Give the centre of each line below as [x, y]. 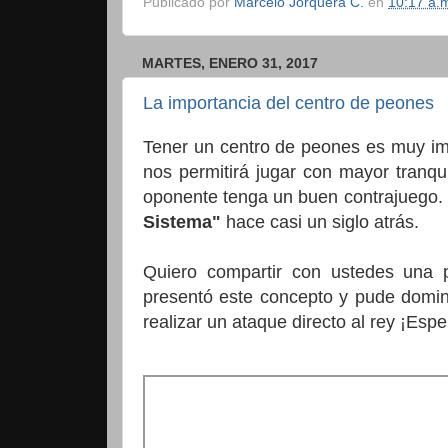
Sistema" [182, 221]
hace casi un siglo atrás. [320, 221]
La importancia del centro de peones [288, 103]
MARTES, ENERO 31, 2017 [230, 63]
